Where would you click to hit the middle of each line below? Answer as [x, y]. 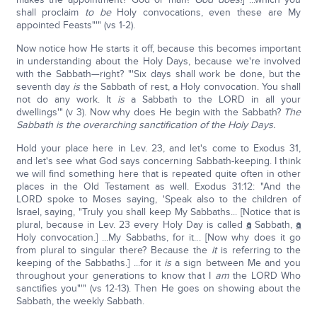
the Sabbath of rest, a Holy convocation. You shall [192, 87]
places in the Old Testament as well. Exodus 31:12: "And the [158, 186]
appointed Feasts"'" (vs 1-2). [75, 25]
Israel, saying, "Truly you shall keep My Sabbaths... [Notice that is [158, 212]
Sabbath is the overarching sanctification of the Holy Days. [145, 125]
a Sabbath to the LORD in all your [216, 99]
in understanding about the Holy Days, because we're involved [158, 61]
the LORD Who [265, 276]
